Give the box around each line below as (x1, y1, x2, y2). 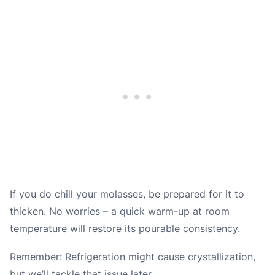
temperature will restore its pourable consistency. (10, 222, 240, 235)
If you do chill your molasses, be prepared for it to (10, 188, 244, 201)
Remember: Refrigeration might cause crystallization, (10, 250, 255, 263)
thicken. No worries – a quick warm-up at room (10, 205, 230, 218)
